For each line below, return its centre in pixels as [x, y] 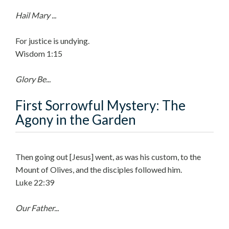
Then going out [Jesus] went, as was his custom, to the [108, 157]
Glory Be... [33, 79]
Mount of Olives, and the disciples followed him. [99, 169]
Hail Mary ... [36, 15]
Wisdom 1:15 [39, 53]
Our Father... [37, 208]
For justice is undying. [52, 41]
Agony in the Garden [76, 120]
